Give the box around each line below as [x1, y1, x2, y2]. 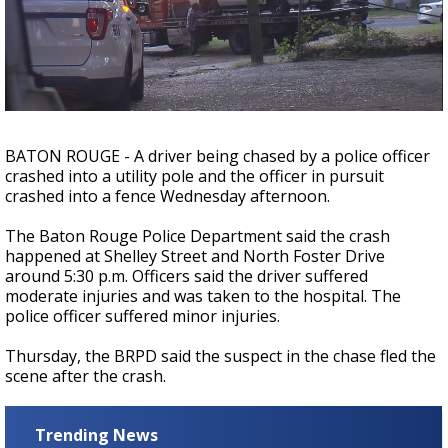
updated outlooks [152, 47, 255, 65]
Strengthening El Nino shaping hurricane [101, 13, 327, 31]
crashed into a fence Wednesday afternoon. [5, 185, 330, 207]
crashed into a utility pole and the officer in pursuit [5, 165, 384, 187]
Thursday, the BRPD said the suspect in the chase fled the [5, 345, 436, 367]
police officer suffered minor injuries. [5, 305, 280, 327]
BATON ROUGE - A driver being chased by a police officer [5, 145, 430, 167]
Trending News [35, 424, 158, 446]
